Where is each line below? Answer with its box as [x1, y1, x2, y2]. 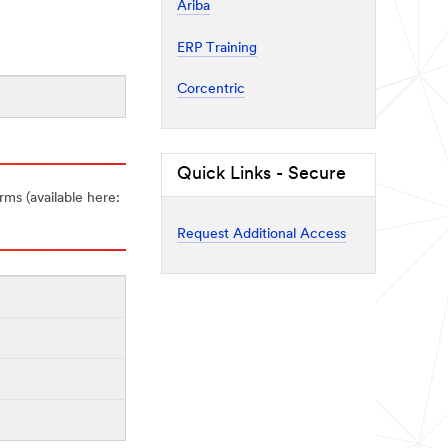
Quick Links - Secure [177, 164, 346, 184]
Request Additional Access [177, 227, 346, 242]
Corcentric [177, 82, 245, 97]
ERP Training [177, 40, 257, 56]
